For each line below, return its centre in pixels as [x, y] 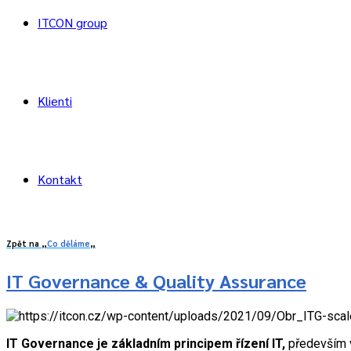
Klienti [55, 101]
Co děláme [69, 243]
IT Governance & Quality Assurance [156, 280]
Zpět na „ [27, 243]
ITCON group [72, 22]
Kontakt [60, 179]
